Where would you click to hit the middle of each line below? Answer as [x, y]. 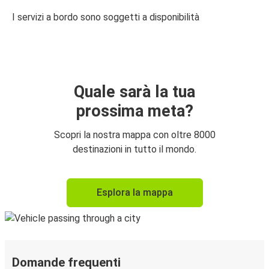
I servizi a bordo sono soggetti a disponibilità [106, 17]
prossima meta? [134, 111]
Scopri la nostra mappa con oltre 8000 [134, 135]
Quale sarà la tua [134, 92]
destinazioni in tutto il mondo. [134, 150]
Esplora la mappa [134, 193]
